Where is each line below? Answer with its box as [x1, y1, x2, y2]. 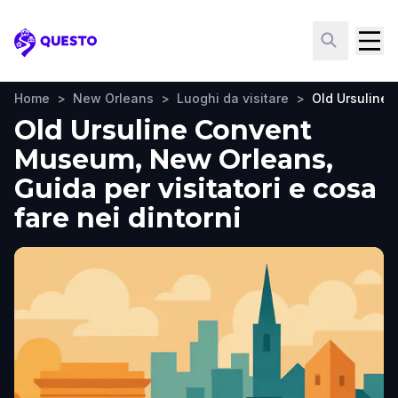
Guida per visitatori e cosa [14, 172, 377, 205]
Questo [13, 42, 68, 61]
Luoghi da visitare [177, 91, 289, 106]
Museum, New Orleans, [14, 143, 333, 176]
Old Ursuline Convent [14, 114, 312, 147]
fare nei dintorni [14, 202, 242, 235]
